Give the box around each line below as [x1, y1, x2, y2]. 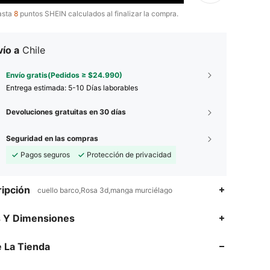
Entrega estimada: [6, 83, 68, 92]
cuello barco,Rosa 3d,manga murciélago [37, 185, 172, 195]
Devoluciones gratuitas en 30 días [6, 107, 126, 116]
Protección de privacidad [87, 149, 171, 159]
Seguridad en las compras [6, 133, 98, 143]
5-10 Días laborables [68, 83, 138, 92]
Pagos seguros [20, 149, 70, 159]
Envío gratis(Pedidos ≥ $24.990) [6, 70, 122, 80]
